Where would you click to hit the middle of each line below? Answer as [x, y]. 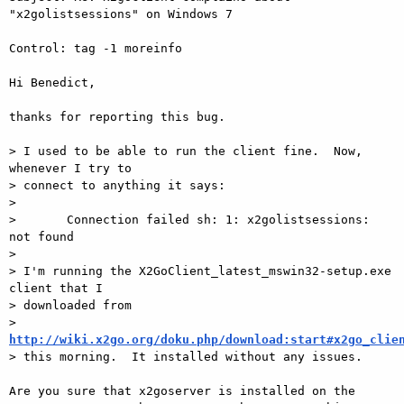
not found [41, 236]
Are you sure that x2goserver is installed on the [182, 390]
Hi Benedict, [52, 82]
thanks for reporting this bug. [117, 116]
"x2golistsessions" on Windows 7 [121, 14]
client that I [60, 288]
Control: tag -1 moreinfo [96, 48]
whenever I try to [74, 168]
